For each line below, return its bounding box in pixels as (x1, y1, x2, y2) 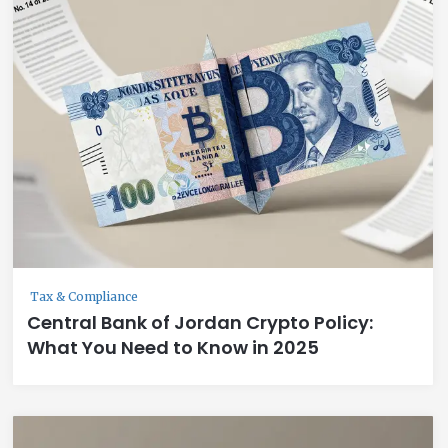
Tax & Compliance (30, 288, 138, 304)
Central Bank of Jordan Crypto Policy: (27, 309, 373, 335)
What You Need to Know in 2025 (27, 334, 319, 360)
